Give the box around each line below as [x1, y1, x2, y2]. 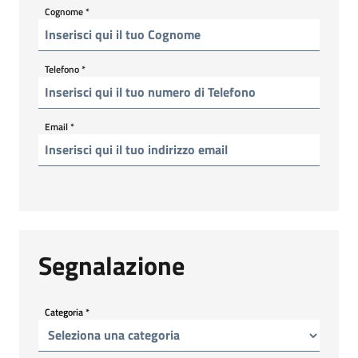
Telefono [45, 61, 82, 77]
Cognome [45, 3, 86, 19]
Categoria [45, 304, 86, 320]
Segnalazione [38, 245, 185, 284]
